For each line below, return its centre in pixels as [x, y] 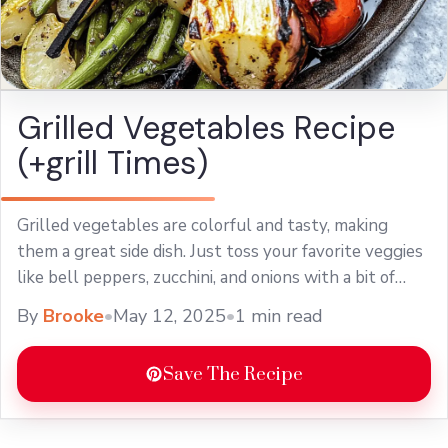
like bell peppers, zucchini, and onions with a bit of [206, 277]
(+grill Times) [112, 163]
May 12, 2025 [169, 316]
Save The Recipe [233, 374]
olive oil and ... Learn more [113, 303]
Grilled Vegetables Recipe [206, 128]
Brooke [73, 316]
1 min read [279, 316]
